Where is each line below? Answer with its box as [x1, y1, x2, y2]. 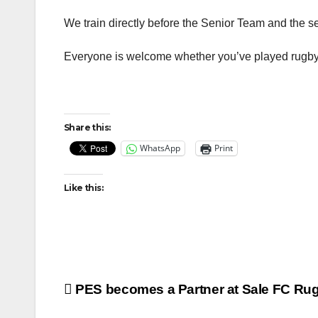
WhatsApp [140, 142, 180, 155]
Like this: [64, 182, 103, 193]
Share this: [64, 121, 111, 133]
